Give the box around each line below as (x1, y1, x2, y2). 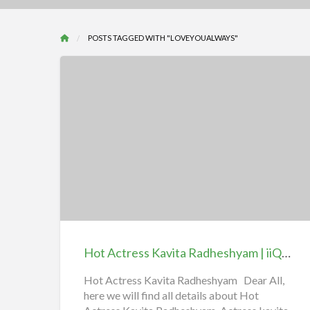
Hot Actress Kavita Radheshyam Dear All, (84, 273, 284, 286)
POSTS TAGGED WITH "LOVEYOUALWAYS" (88, 33, 238, 42)
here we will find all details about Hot (84, 289, 259, 302)
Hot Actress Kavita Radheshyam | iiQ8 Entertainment (282, 245, 291, 260)
